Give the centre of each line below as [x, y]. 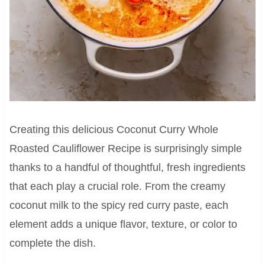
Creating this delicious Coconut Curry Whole [114, 130]
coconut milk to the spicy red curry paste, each [119, 206]
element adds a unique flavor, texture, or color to [123, 224]
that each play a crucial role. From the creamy [117, 187]
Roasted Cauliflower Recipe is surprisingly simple [125, 149]
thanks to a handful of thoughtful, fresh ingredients [127, 168]
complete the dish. [52, 243]
